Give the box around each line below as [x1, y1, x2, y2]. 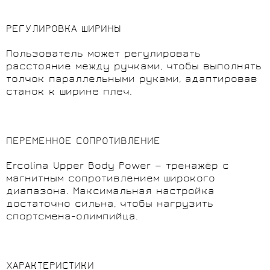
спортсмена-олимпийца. [6, 210, 138, 224]
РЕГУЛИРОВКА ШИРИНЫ [6, 23, 121, 36]
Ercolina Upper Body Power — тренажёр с [6, 160, 229, 173]
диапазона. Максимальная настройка [6, 185, 215, 198]
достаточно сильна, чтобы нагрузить [6, 198, 213, 211]
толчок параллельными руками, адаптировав [6, 73, 257, 86]
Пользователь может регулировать [6, 48, 201, 61]
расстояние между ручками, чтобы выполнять [6, 60, 262, 74]
